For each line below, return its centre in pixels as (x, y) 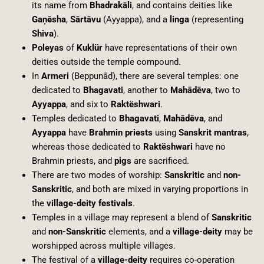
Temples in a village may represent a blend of (121, 217)
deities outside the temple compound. (106, 62)
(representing (216, 19)
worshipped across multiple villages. (103, 245)
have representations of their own (169, 47)
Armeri (55, 76)
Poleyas (47, 47)
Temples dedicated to (75, 118)
